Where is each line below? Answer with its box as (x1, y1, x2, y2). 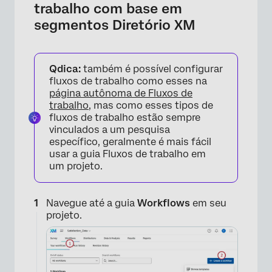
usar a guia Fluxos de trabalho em (49, 148, 206, 160)
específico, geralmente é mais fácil (49, 136, 211, 148)
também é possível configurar (81, 63, 223, 75)
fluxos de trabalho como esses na (49, 75, 207, 87)
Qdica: (49, 63, 81, 75)
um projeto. (49, 160, 103, 172)
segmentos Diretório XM (34, 17, 195, 33)
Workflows (137, 197, 192, 209)
